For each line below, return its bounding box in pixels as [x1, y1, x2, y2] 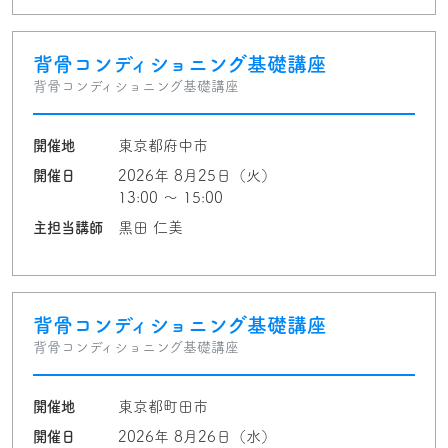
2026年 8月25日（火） [118, 168, 276, 183]
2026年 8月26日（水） [118, 429, 276, 444]
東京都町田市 [118, 399, 208, 414]
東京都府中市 [118, 138, 208, 153]
